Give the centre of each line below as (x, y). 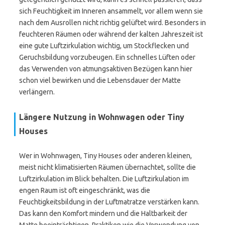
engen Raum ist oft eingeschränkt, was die (85, 190)
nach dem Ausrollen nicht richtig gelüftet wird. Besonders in (113, 23)
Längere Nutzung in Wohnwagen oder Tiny (102, 117)
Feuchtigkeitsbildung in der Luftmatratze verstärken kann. (109, 202)
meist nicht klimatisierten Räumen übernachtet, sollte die (107, 167)
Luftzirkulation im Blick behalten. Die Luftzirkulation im (104, 179)
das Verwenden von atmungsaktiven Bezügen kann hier (106, 69)
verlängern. (37, 92)
